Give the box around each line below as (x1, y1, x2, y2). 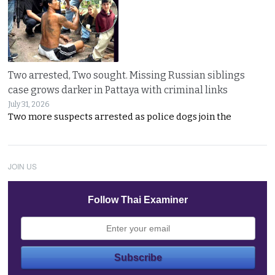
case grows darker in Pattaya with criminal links (8, 83, 228, 96)
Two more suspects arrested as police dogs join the (8, 110, 232, 122)
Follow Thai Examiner (88, 194, 188, 205)
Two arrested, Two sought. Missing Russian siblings (8, 69, 246, 81)
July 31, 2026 (8, 99, 50, 109)
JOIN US (8, 160, 37, 171)
